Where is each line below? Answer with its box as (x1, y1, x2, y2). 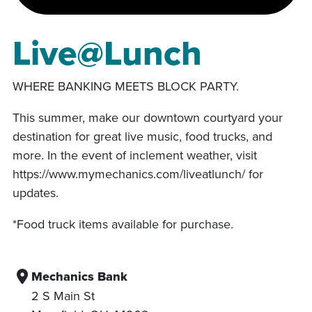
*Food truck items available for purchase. (13, 214, 233, 233)
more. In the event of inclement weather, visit (13, 146, 257, 164)
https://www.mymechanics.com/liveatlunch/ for (13, 164, 263, 182)
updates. (13, 183, 58, 201)
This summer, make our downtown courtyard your (13, 108, 283, 126)
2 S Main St (31, 286, 95, 304)
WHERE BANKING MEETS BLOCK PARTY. (13, 77, 239, 95)
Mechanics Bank (31, 267, 127, 286)
